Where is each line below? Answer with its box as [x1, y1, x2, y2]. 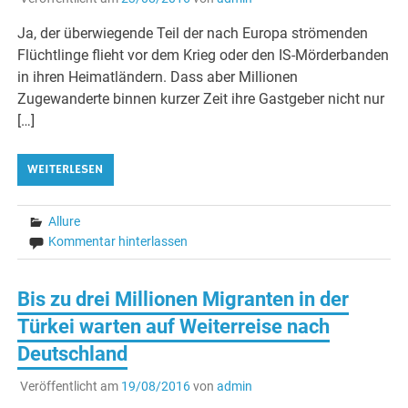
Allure [48, 214, 81, 229]
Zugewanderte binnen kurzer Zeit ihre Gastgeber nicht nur [17, 90, 385, 108]
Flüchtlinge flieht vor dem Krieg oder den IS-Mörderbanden [17, 46, 390, 65]
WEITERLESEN [27, 161, 104, 178]
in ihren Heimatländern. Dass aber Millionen [17, 68, 299, 87]
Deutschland [17, 342, 128, 366]
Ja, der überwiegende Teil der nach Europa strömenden [17, 25, 369, 43]
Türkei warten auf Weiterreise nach [17, 315, 331, 339]
